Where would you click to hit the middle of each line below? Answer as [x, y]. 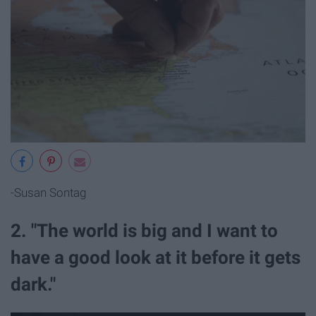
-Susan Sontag [48, 193]
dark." [33, 284]
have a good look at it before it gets [156, 257]
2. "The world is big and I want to [144, 230]
